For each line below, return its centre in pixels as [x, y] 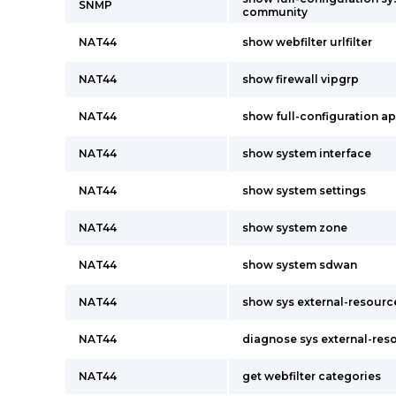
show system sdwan [300, 265]
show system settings [304, 190]
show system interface [307, 153]
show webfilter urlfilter [307, 42]
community [275, 12]
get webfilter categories [312, 376]
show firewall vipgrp [301, 79]
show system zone [295, 228]
